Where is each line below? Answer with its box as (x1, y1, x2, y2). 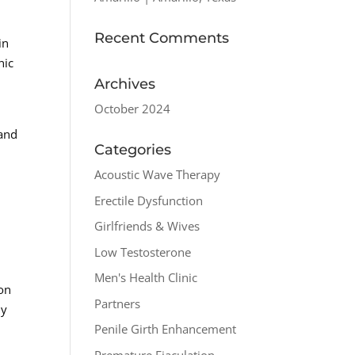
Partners (94, 295, 141, 311)
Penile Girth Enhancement (94, 321, 237, 337)
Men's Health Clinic (94, 269, 198, 285)
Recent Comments (94, 29, 230, 47)
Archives (94, 75, 156, 93)
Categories (94, 141, 172, 158)
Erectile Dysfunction (94, 192, 204, 208)
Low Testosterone (94, 243, 192, 260)
